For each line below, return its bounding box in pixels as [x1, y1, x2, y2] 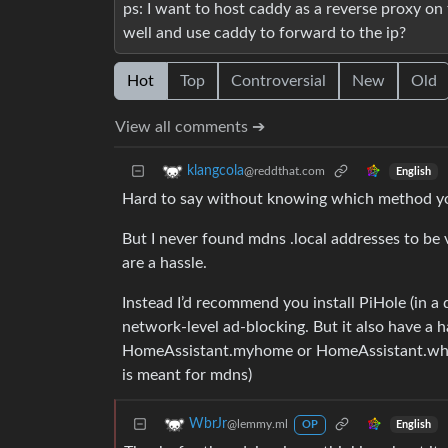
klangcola [187, 164, 244, 179]
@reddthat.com [244, 165, 325, 178]
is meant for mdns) [122, 367, 252, 384]
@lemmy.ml [227, 418, 288, 431]
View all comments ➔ [115, 119, 265, 136]
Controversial [231, 73, 326, 90]
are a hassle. [122, 255, 207, 272]
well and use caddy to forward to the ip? [123, 25, 406, 42]
